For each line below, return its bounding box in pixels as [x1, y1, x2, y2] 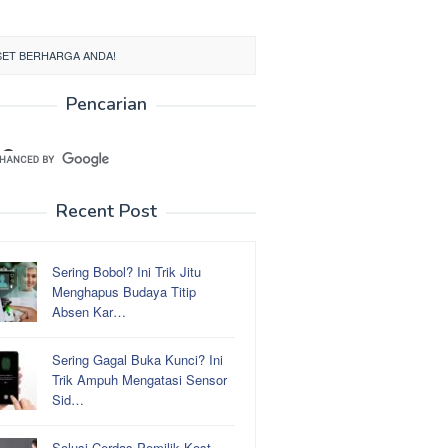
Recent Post [55, 199, 157, 223]
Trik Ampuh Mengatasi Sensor [52, 370, 227, 389]
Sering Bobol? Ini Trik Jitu [52, 262, 201, 281]
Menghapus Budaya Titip [52, 282, 196, 301]
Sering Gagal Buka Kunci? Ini [52, 350, 223, 369]
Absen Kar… [52, 302, 126, 321]
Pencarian [65, 92, 147, 116]
